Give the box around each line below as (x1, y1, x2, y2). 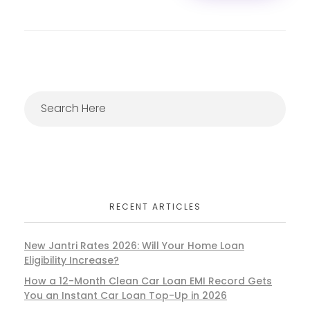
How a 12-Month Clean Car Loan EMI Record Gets (24, 274, 272, 289)
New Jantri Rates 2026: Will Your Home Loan (24, 238, 244, 253)
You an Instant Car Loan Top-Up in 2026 (24, 289, 227, 303)
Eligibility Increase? (24, 253, 119, 267)
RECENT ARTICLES (109, 201, 201, 213)
